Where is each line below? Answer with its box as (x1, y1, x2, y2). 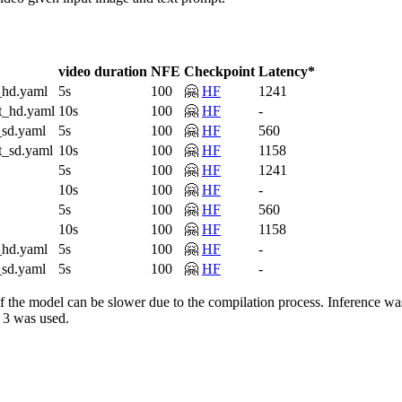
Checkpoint (184, 64, 255, 80)
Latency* (258, 64, 315, 80)
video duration (58, 64, 147, 80)
